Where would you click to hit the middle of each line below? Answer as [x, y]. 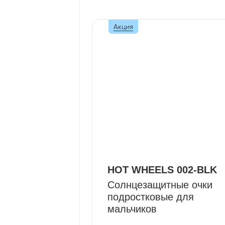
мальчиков [132, 209]
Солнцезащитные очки [160, 185]
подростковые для [151, 197]
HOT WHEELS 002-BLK [162, 170]
